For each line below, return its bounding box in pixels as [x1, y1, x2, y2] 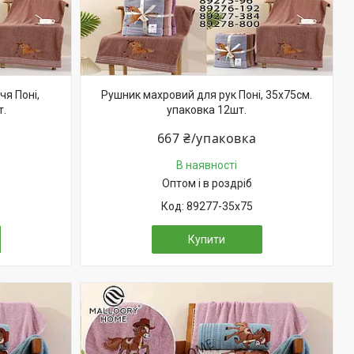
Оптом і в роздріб [161, 177, 252, 190]
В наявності [176, 159, 237, 171]
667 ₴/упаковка [156, 130, 257, 147]
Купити [188, 233, 225, 246]
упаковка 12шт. [167, 104, 247, 116]
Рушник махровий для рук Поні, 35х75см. [101, 88, 312, 101]
